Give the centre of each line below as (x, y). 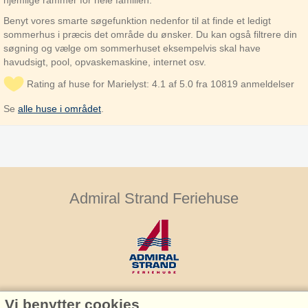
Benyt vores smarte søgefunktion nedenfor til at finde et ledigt (137, 21)
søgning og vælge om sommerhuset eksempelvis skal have (132, 48)
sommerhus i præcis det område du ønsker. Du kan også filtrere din (150, 34)
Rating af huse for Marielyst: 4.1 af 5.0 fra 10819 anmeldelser (161, 84)
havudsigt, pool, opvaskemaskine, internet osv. (105, 62)
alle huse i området (59, 109)
